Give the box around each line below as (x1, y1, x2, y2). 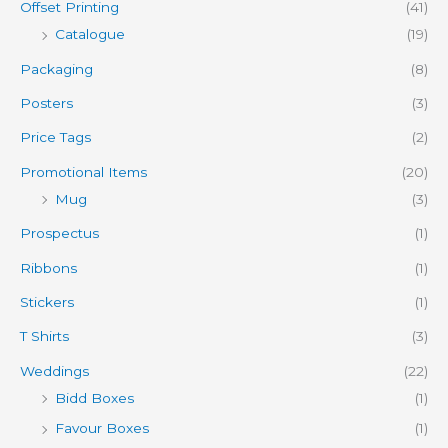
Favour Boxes (55, 420, 149, 437)
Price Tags (20, 129, 91, 146)
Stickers (20, 294, 74, 311)
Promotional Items (20, 163, 147, 180)
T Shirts (20, 328, 69, 345)
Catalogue (55, 26, 125, 43)
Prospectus (20, 225, 99, 242)
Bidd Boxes (55, 389, 134, 406)
